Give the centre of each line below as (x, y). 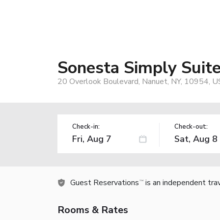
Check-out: (191, 126)
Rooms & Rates (93, 210)
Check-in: (86, 126)
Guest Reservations (105, 182)
